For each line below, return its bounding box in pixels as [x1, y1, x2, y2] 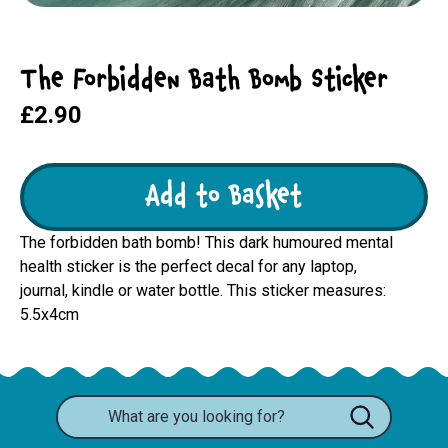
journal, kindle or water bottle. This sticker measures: [20, 281, 386, 301]
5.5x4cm [20, 305, 79, 325]
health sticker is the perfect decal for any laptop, [20, 257, 357, 277]
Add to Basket [145, 173, 303, 222]
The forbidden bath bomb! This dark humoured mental [20, 233, 393, 253]
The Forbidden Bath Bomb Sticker [20, 57, 388, 106]
